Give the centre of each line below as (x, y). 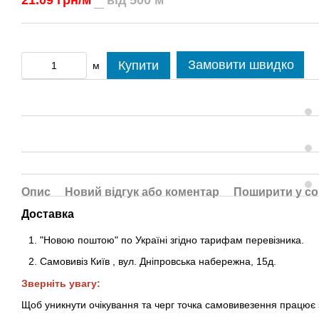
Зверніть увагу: (61, 283)
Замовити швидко (241, 65)
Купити (138, 66)
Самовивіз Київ (76, 262)
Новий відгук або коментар (142, 192)
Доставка (48, 214)
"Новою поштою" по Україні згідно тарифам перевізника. (172, 240)
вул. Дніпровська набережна (184, 262)
